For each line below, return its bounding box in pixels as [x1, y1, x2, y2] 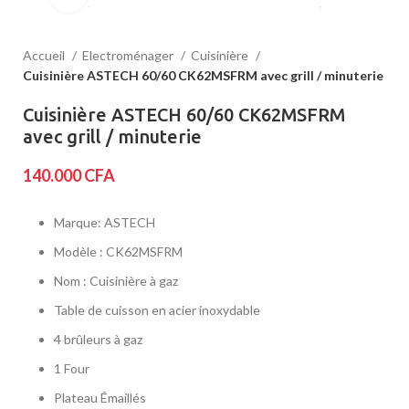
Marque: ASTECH [54, 215, 155, 230]
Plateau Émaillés [54, 390, 146, 405]
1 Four [54, 361, 89, 376]
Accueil [23, 47, 68, 63]
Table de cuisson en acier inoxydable [54, 302, 260, 318]
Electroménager [82, 47, 176, 63]
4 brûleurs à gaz [54, 331, 142, 347]
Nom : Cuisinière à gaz [54, 273, 178, 288]
